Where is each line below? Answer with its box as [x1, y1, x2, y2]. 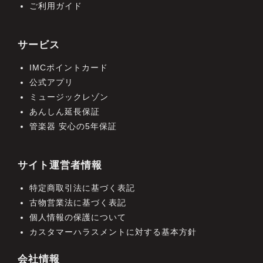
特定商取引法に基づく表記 [29, 183, 135, 193]
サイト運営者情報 [18, 159, 102, 171]
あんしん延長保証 [29, 107, 100, 117]
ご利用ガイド [29, 1, 82, 11]
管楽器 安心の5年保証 [29, 122, 117, 131]
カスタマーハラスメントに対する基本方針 [29, 227, 197, 237]
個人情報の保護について [29, 213, 126, 222]
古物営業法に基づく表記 [29, 198, 126, 208]
